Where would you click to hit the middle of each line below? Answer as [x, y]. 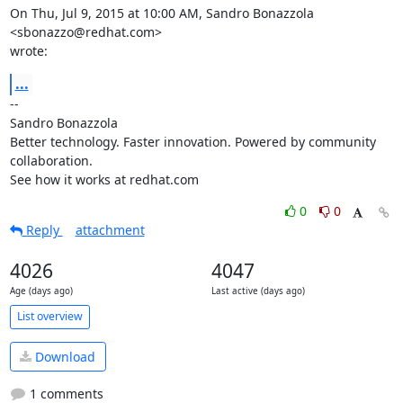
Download [63, 357]
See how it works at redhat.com [104, 179]
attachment [110, 229]
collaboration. [51, 160]
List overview [49, 317]
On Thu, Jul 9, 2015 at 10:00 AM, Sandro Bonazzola [161, 13]
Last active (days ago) [258, 291]
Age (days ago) [41, 291]
